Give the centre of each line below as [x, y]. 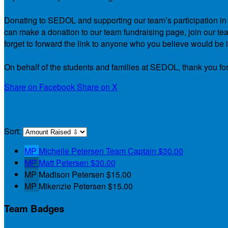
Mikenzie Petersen [73, 186]
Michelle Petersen [72, 151]
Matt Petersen [65, 163]
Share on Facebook [39, 87]
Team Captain [131, 151]
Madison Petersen [73, 175]
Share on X [97, 87]
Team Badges [34, 208]
